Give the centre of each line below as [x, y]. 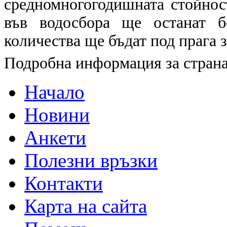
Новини [57, 115]
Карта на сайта [86, 206]
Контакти [64, 183]
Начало [54, 92]
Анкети [55, 137]
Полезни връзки [91, 160]
